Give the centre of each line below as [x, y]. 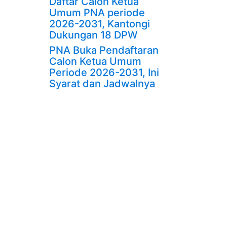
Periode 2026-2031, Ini [104, 72]
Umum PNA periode [97, 13]
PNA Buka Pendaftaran [104, 50]
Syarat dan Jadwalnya [102, 84]
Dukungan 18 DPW [93, 35]
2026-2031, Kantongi [99, 24]
